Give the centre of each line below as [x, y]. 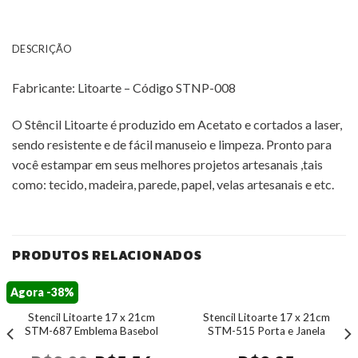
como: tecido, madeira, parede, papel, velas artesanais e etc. [173, 185]
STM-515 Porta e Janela [267, 331]
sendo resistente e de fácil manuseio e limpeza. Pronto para [172, 145]
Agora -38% [43, 292]
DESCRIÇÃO [42, 49]
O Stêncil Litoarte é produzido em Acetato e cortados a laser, [177, 125]
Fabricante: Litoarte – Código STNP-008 [124, 88]
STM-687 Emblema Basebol [91, 331]
